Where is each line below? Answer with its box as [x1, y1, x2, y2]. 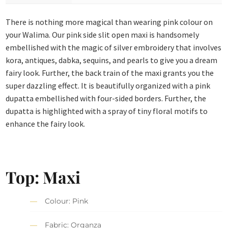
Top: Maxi [6, 166, 81, 188]
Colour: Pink [45, 196, 89, 206]
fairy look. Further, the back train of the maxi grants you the [6, 67, 214, 78]
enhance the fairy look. [6, 118, 85, 129]
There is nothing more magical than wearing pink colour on [6, 16, 213, 27]
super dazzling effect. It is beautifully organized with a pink [6, 80, 211, 91]
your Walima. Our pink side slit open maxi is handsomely [6, 29, 199, 40]
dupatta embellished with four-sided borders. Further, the [6, 93, 207, 103]
